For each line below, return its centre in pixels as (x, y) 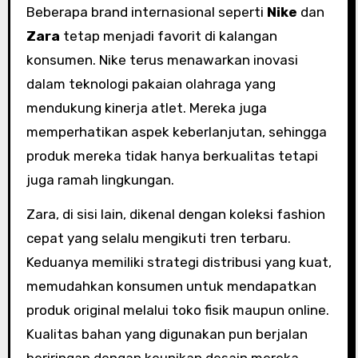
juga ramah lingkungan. (100, 179)
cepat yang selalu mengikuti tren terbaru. (158, 238)
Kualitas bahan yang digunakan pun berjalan (167, 334)
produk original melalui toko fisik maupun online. (177, 310)
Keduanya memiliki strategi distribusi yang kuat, (179, 262)
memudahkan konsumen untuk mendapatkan (171, 286)
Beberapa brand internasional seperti (146, 12)
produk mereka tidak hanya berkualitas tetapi (172, 155)
